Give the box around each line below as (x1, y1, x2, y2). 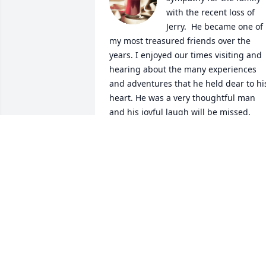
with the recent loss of (166, 7, 255, 18)
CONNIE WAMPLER (109, 134, 186, 145)
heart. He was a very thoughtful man (109, 92, 255, 104)
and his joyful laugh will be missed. (109, 106, 251, 118)
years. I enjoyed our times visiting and (109, 49, 262, 61)
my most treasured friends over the (109, 35, 251, 47)
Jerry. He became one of (166, 21, 263, 33)
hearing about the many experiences (109, 64, 256, 75)
